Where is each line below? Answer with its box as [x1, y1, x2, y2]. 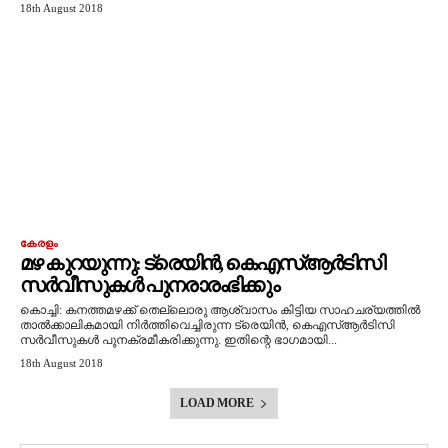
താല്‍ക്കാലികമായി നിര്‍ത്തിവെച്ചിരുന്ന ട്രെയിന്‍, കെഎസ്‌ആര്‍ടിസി [20, 318, 395, 332]
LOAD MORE [180, 396, 254, 410]
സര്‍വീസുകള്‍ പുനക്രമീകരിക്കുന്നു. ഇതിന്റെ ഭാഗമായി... [20, 333, 337, 347]
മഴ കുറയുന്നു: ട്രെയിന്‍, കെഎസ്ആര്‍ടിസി [20, 252, 384, 274]
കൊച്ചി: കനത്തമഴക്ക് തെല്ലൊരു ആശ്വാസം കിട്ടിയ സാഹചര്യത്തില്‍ [20, 303, 420, 317]
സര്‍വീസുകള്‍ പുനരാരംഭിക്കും [20, 274, 278, 296]
